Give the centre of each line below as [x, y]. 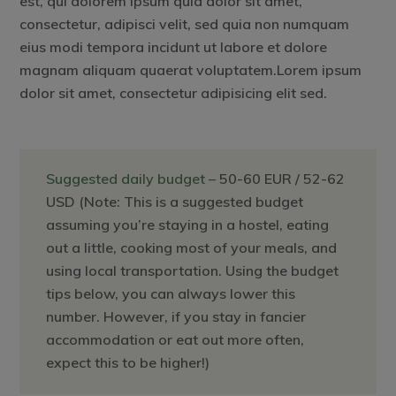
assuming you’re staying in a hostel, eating [188, 224]
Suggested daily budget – [133, 178]
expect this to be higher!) [128, 362]
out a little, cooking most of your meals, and [192, 247]
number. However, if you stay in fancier [176, 316]
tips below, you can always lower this [171, 293]
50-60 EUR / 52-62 [282, 178]
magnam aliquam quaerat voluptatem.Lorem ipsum [191, 69]
